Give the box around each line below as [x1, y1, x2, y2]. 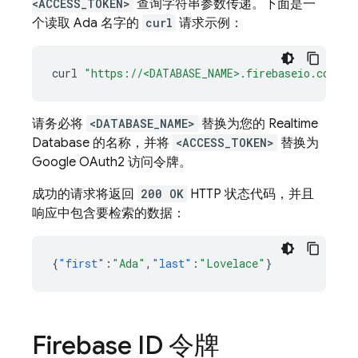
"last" [152, 256, 192, 271]
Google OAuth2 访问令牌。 [32, 154, 192, 170]
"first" [58, 256, 105, 271]
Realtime [268, 116, 318, 132]
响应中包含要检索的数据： [32, 205, 185, 221]
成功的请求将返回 [32, 186, 137, 202]
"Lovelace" [199, 256, 265, 271]
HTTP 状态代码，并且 [187, 186, 314, 202]
